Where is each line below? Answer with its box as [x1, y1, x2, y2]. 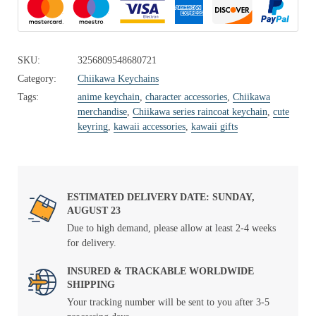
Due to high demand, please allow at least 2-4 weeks [67, 223, 276, 233]
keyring [78, 121, 108, 132]
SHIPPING [67, 279, 115, 290]
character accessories [145, 92, 227, 102]
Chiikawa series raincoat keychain [133, 107, 267, 117]
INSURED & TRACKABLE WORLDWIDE [67, 266, 254, 276]
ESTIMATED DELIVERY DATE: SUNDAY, [67, 192, 255, 202]
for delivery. [67, 238, 116, 248]
